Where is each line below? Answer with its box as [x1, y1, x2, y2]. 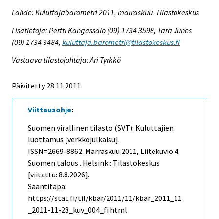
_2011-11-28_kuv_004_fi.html [28, 205, 127, 215]
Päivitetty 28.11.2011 [12, 81, 81, 91]
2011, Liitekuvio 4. [120, 146, 180, 156]
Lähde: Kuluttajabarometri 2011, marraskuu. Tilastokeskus [12, 7, 199, 17]
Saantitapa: [28, 181, 66, 192]
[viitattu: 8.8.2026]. [28, 170, 89, 180]
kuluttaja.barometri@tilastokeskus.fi [62, 37, 180, 47]
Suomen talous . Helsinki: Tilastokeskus [28, 158, 160, 168]
